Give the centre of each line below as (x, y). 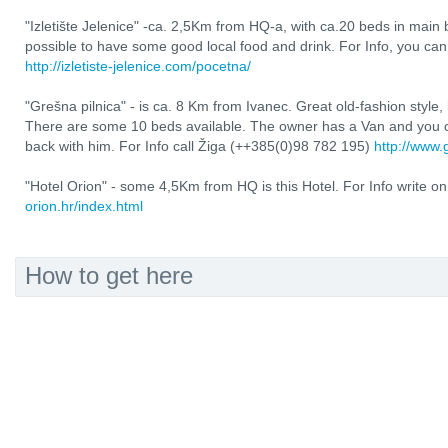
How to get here (109, 275)
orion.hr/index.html (84, 206)
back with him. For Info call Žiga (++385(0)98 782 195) (199, 146)
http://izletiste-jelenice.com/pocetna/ (138, 66)
